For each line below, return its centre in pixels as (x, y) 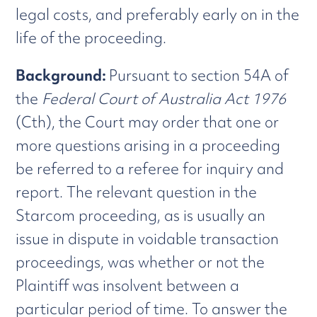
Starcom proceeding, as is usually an (141, 215)
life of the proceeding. (91, 38)
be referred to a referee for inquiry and (150, 169)
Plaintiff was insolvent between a (128, 286)
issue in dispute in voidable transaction (148, 239)
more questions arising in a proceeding (148, 145)
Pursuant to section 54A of (199, 75)
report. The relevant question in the (137, 192)
